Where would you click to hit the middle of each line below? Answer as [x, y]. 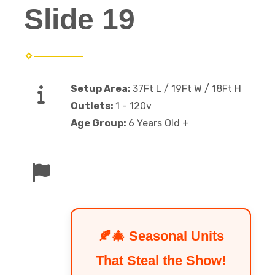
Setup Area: [102, 89]
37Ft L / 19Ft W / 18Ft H [187, 89]
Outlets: [93, 106]
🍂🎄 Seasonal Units [161, 236]
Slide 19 [79, 20]
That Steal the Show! [161, 261]
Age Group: [99, 123]
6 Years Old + [159, 123]
